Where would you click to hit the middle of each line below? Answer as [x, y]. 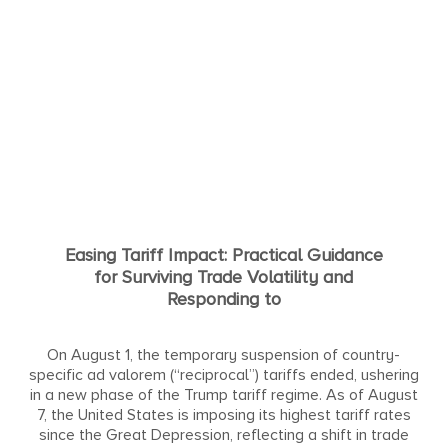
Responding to [223, 298]
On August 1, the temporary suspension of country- [224, 354]
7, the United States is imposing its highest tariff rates [223, 414]
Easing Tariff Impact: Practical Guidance [223, 254]
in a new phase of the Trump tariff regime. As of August [223, 394]
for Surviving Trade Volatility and [224, 276]
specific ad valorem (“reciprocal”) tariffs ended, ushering [223, 374]
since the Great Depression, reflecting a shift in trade [223, 434]
